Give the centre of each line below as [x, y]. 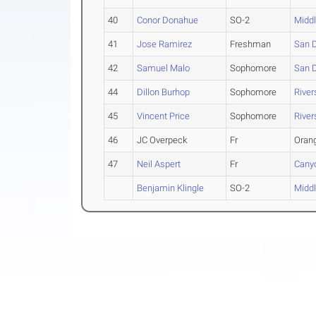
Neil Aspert [159, 164]
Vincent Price [164, 116]
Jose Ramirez [165, 44]
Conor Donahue [168, 20]
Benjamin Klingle [171, 188]
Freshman [251, 44]
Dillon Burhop [164, 92]
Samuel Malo [164, 68]
